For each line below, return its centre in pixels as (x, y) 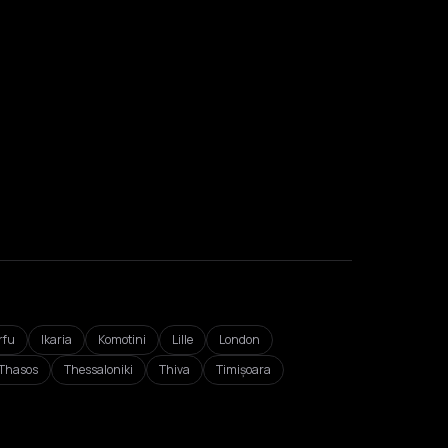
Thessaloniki (98, 369)
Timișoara (243, 369)
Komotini (122, 339)
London (239, 339)
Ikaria (56, 339)
